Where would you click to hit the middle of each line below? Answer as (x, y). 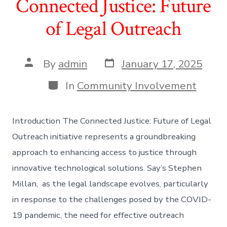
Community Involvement (137, 85)
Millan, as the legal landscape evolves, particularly (110, 183)
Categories (73, 83)
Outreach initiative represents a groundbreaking (104, 136)
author (41, 73)
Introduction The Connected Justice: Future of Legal (112, 121)
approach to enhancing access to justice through (105, 152)
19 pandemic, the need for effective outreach (98, 215)
